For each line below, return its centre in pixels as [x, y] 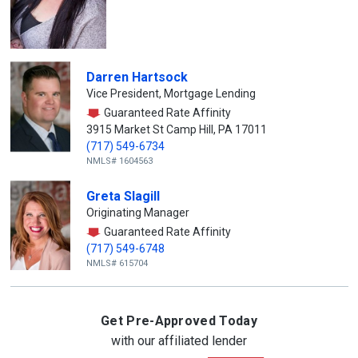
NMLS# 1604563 [119, 161]
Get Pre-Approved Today [179, 321]
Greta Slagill [123, 196]
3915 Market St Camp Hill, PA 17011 [176, 129]
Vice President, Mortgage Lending [171, 93]
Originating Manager [137, 213]
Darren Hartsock [137, 77]
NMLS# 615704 [117, 263]
